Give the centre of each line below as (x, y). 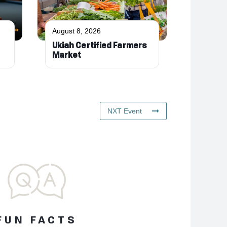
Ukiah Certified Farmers (100, 46)
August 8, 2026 (76, 31)
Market (67, 56)
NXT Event (124, 111)
